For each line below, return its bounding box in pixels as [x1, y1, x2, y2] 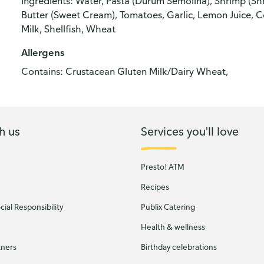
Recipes [141, 181, 169, 192]
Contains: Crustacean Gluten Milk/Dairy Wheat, [21, 65, 228, 77]
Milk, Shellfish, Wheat [21, 23, 115, 35]
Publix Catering [141, 202, 195, 212]
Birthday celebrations [141, 242, 217, 252]
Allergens [21, 47, 64, 58]
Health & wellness [141, 222, 205, 232]
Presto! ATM [141, 161, 184, 172]
